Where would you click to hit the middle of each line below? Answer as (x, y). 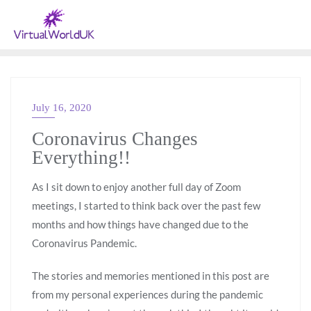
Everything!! (81, 157)
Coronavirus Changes (115, 138)
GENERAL (57, 114)
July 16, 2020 (62, 107)
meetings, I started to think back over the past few (146, 205)
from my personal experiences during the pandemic (148, 294)
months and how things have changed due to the (140, 224)
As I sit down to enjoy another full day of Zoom (136, 186)
